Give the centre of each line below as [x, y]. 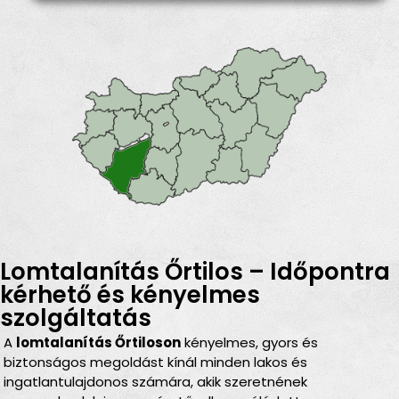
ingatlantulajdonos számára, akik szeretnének [156, 382]
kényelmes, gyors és [250, 343]
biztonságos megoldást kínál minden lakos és [156, 362]
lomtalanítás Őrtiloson [99, 343]
